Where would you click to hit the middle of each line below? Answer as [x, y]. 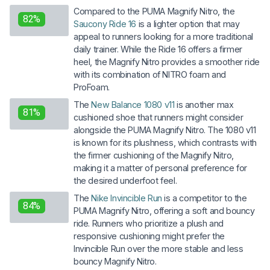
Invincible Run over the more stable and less [159, 249]
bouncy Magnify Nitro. [115, 262]
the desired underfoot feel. [125, 181]
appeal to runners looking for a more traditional [163, 37]
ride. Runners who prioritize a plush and [149, 224]
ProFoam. [92, 87]
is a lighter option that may [188, 24]
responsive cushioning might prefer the [149, 236]
